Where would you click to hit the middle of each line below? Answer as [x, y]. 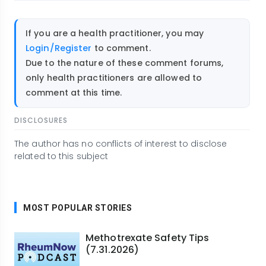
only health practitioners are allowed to [114, 78]
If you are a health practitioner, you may [115, 34]
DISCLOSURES [41, 120]
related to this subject [61, 156]
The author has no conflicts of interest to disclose [121, 143]
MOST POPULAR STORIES [77, 208]
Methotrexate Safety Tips [148, 237]
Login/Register [59, 48]
